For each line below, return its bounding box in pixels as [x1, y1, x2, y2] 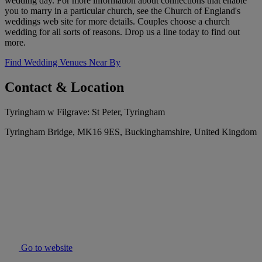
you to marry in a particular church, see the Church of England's [5, 6, 240, 16]
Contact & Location [5, 80, 124, 95]
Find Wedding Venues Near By [5, 57, 120, 68]
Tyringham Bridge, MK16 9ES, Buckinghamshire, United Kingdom [5, 127, 257, 137]
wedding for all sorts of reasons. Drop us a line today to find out [5, 27, 240, 37]
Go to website [19, 243, 73, 253]
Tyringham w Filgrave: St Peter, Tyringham [5, 107, 165, 118]
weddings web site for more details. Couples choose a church [5, 16, 230, 27]
